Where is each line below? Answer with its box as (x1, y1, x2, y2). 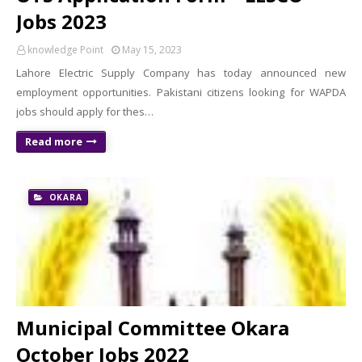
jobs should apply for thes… (16, 104, 154, 119)
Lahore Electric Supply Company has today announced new (16, 65, 346, 80)
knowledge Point (27, 43, 103, 57)
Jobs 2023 (16, 8, 107, 35)
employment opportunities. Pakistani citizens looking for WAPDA (16, 85, 346, 99)
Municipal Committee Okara (16, 314, 289, 341)
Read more (25, 134, 82, 149)
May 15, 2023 (122, 43, 182, 57)
